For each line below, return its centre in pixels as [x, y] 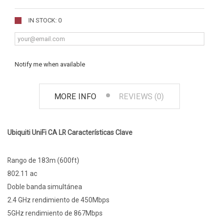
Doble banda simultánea [45, 187]
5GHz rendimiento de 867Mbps [55, 213]
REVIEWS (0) [141, 97]
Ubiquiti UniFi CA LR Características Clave [70, 133]
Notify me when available [50, 65]
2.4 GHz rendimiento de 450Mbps [58, 200]
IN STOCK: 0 [45, 21]
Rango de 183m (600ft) [43, 161]
